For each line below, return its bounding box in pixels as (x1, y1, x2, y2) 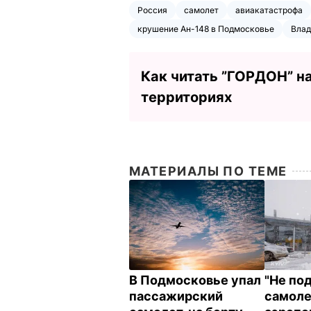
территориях (141, 88, 232, 106)
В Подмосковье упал (129, 272, 261, 287)
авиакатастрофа (235, 4, 303, 15)
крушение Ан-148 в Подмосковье (137, 23, 274, 34)
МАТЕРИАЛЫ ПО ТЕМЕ (129, 163, 287, 178)
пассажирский (129, 288, 223, 303)
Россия (137, 4, 167, 15)
